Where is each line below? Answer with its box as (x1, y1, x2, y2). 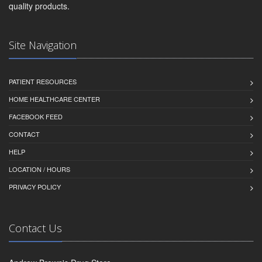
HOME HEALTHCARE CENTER (9, 94, 100, 104)
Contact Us (9, 221, 62, 236)
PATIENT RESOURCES (9, 77, 77, 87)
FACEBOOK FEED (9, 112, 63, 122)
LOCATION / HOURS (9, 164, 70, 174)
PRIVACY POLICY (9, 182, 61, 192)
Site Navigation (9, 38, 77, 53)
